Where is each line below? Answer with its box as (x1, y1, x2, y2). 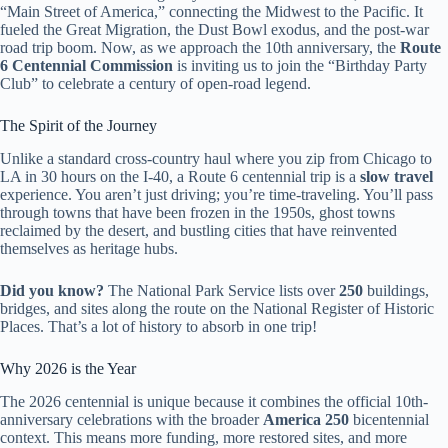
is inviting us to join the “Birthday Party (173, 57, 427, 75)
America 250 (263, 410, 349, 428)
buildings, (363, 281, 429, 299)
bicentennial (349, 410, 429, 428)
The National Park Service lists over (104, 281, 339, 299)
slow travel (360, 167, 433, 185)
